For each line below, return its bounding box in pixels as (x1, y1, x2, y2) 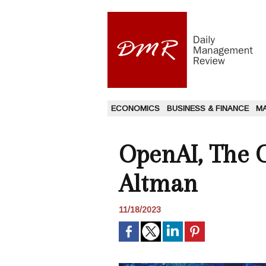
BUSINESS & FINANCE (167, 104, 249, 113)
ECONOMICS (111, 104, 160, 113)
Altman (119, 169, 198, 198)
